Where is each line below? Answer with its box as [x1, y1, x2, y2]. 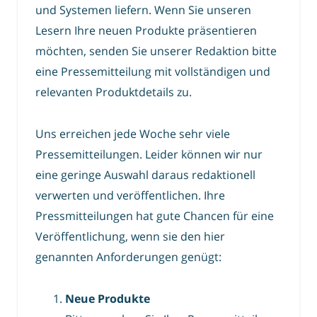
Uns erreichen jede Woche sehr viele [35, 126, 230, 142]
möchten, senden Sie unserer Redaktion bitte [35, 43, 277, 59]
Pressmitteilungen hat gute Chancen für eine [35, 208, 274, 224]
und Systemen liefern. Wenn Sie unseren [35, 2, 251, 18]
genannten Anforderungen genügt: [35, 249, 221, 265]
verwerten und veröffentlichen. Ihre [35, 188, 225, 204]
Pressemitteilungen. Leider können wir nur [35, 146, 263, 163]
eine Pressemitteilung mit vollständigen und [35, 64, 270, 80]
